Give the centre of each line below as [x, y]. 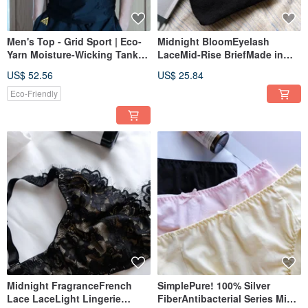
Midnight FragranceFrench [69, 286]
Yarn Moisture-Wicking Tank [73, 55]
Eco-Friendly [34, 93]
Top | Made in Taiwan [56, 68]
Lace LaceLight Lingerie [64, 299]
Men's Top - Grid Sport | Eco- [74, 42]
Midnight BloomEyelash [213, 42]
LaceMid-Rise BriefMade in [220, 55]
